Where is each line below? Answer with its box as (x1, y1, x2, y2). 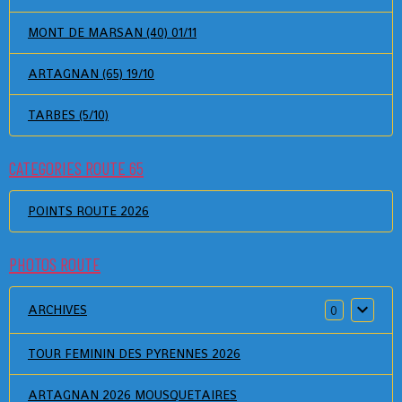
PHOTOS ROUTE (9, 253, 100, 275)
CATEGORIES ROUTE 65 (9, 157, 144, 179)
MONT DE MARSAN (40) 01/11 (28, 24, 197, 41)
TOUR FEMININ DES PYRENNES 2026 (28, 345, 240, 363)
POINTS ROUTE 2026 (28, 203, 149, 220)
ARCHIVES (28, 301, 87, 319)
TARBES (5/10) (28, 107, 109, 124)
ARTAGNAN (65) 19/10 (28, 66, 154, 83)
